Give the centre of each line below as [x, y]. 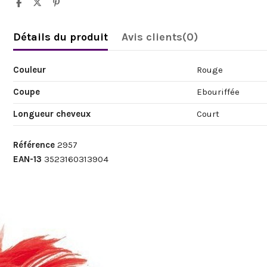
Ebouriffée [218, 92]
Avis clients [152, 37]
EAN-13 [28, 159]
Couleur [30, 70]
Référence [34, 145]
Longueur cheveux [52, 114]
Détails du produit [61, 37]
